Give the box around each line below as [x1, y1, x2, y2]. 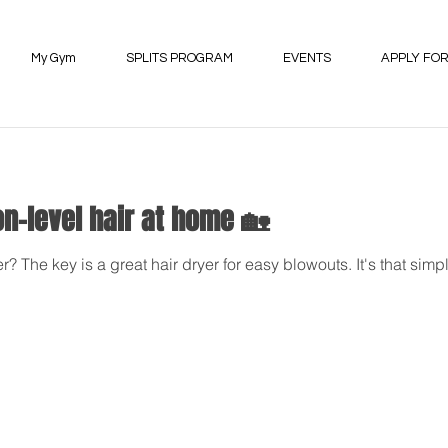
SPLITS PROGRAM [126, 51, 233, 65]
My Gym [31, 51, 76, 65]
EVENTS [283, 51, 331, 65]
